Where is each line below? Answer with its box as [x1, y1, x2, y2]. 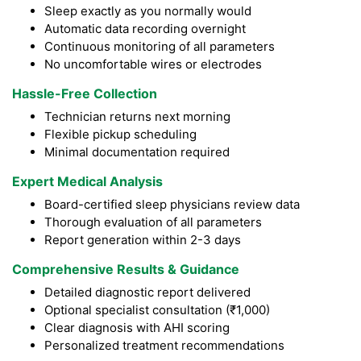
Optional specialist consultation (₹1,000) [44, 302, 270, 318]
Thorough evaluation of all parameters [44, 214, 262, 230]
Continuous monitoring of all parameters [44, 39, 275, 55]
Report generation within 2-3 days [44, 232, 241, 248]
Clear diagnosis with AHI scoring [44, 320, 230, 336]
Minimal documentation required [44, 144, 230, 160]
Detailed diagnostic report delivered [44, 284, 251, 301]
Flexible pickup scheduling [44, 127, 197, 143]
